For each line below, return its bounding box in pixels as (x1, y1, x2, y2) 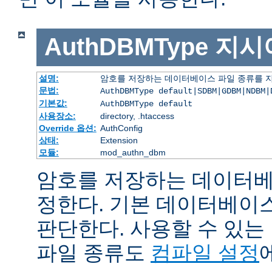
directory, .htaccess (100, 110, 174, 121)
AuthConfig (100, 123, 143, 133)
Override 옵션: (38, 123, 97, 133)
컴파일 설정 (151, 240, 259, 264)
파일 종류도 (36, 240, 151, 264)
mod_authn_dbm (100, 147, 166, 157)
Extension (100, 135, 138, 145)
